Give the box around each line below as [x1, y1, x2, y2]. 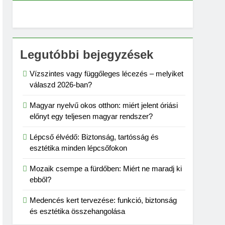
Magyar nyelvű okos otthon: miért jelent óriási [30, 101, 178, 109]
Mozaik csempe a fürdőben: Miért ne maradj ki [30, 164, 182, 173]
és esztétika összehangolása [30, 207, 126, 215]
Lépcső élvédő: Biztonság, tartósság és [30, 133, 159, 141]
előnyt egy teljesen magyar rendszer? [30, 112, 153, 121]
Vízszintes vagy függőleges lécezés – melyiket [30, 69, 184, 78]
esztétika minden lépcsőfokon [30, 144, 128, 152]
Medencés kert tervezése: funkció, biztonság [30, 196, 177, 204]
